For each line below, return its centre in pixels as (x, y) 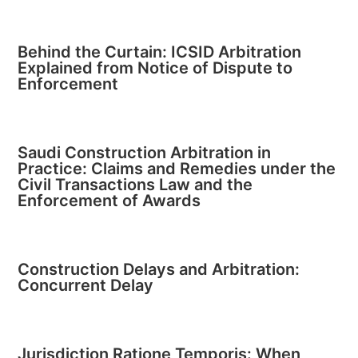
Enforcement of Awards (109, 201)
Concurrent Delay (86, 285)
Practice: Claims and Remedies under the (177, 169)
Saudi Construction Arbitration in (145, 153)
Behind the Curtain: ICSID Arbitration (160, 52)
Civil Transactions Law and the (135, 185)
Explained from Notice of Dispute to (155, 68)
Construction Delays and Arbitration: (159, 269)
